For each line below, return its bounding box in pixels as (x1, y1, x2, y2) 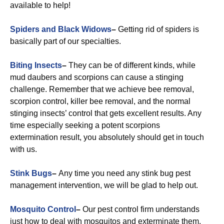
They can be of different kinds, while (66, 61, 195, 69)
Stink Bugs (10, 169, 52, 177)
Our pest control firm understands (80, 205, 199, 213)
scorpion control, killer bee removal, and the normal (10, 97, 190, 105)
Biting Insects (10, 61, 62, 69)
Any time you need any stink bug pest (58, 169, 190, 177)
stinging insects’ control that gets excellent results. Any (10, 109, 201, 117)
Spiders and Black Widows (10, 25, 111, 33)
